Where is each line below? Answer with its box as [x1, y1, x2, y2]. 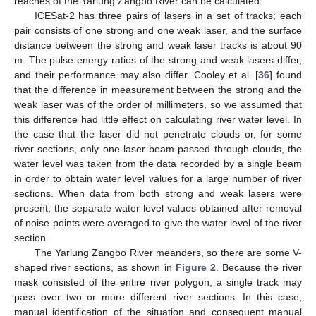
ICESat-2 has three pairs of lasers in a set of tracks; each [34, 10, 302, 22]
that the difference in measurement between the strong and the [14, 84, 302, 96]
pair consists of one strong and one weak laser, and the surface [14, 25, 302, 37]
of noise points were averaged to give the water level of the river [14, 217, 302, 229]
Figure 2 [175, 262, 216, 274]
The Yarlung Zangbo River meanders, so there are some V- [34, 247, 302, 259]
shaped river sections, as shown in [14, 262, 176, 274]
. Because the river [215, 262, 303, 274]
